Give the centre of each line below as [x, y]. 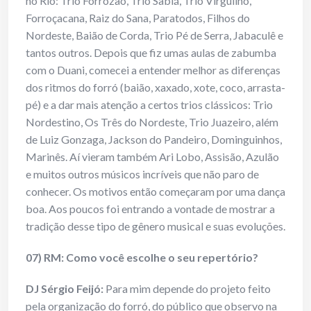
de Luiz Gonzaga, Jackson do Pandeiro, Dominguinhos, [154, 140]
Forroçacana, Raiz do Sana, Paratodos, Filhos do [138, 18]
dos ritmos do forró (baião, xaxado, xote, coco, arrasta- [155, 87]
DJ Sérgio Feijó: [65, 289]
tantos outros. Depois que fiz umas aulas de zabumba [151, 53]
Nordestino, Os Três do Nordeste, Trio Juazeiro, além [152, 122]
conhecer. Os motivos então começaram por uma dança [155, 192]
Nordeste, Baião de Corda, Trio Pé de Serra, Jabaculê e [154, 35]
